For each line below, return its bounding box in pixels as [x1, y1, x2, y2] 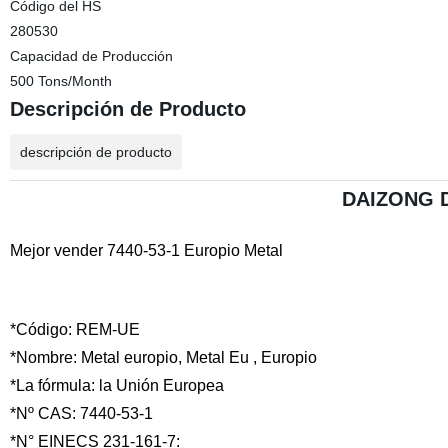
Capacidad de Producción [9, 48, 173, 64]
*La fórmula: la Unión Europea [9, 377, 224, 394]
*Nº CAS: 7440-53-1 [9, 405, 153, 422]
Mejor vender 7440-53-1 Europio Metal [9, 242, 283, 259]
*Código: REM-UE [9, 321, 140, 338]
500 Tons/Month [9, 73, 112, 89]
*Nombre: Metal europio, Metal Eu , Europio [9, 349, 325, 366]
